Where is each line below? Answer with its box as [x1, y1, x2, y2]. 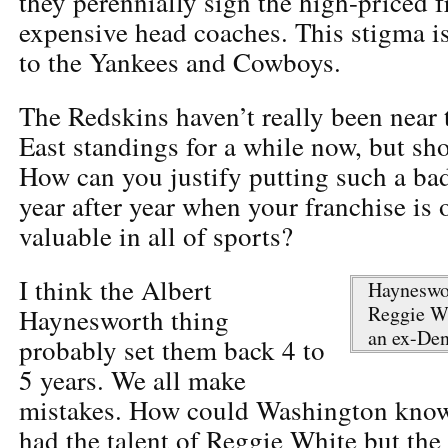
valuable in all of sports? [19, 217, 293, 254]
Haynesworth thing [19, 301, 229, 338]
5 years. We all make [19, 361, 246, 398]
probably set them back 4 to [19, 331, 325, 368]
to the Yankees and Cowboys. [19, 43, 341, 80]
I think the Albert [19, 271, 212, 308]
